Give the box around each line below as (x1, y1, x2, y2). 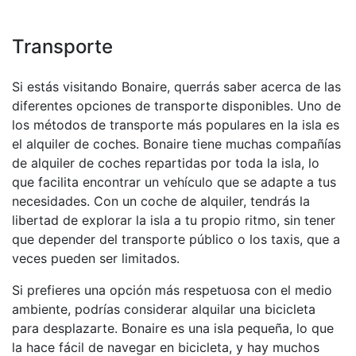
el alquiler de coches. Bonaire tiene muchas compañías (12, 136, 341, 152)
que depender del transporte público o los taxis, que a (12, 231, 340, 247)
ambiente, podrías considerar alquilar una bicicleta (12, 301, 315, 317)
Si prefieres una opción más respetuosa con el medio (12, 282, 332, 298)
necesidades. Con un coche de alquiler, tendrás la (12, 193, 310, 209)
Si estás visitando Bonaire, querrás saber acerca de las (12, 79, 341, 95)
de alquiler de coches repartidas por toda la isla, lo (12, 155, 319, 171)
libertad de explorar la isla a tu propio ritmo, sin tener (12, 212, 335, 228)
